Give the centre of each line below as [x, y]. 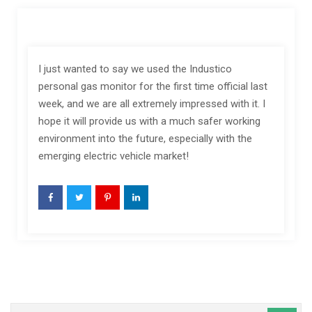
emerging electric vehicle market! [114, 156]
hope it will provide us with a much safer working [149, 121]
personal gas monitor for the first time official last [153, 86]
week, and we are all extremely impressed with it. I [152, 104]
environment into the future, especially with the [145, 139]
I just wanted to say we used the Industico [135, 69]
